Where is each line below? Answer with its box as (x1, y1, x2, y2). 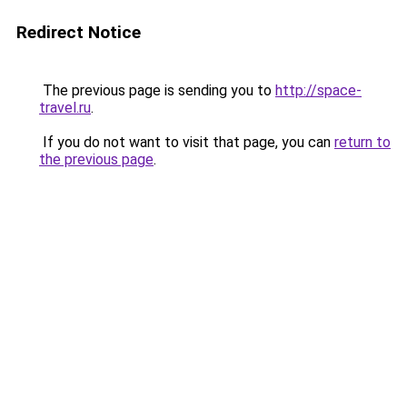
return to (334, 134, 391, 151)
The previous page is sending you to (39, 82, 275, 99)
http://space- (275, 82, 362, 99)
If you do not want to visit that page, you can (39, 134, 334, 151)
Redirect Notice (16, 22, 141, 43)
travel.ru (39, 99, 91, 116)
